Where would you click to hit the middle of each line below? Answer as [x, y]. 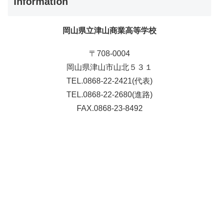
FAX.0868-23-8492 [109, 109]
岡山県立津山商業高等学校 [109, 30]
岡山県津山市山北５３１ [109, 67]
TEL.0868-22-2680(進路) [109, 95]
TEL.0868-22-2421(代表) [109, 81]
